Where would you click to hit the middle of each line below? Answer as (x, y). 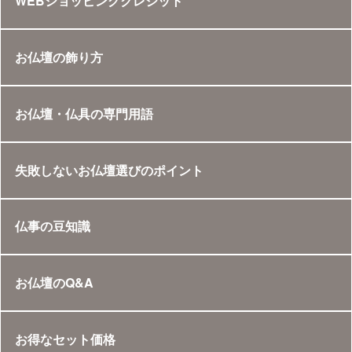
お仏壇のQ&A (54, 283)
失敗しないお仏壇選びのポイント (109, 170)
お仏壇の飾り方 (59, 57)
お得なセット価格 (65, 339)
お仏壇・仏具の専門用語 (84, 113)
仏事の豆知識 (52, 226)
